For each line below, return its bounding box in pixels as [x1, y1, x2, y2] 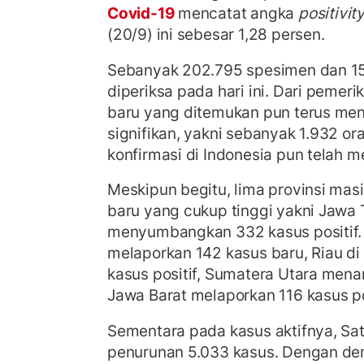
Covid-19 [107, 3, 179, 24]
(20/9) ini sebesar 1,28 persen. [107, 24, 325, 45]
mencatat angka [178, 3, 298, 24]
